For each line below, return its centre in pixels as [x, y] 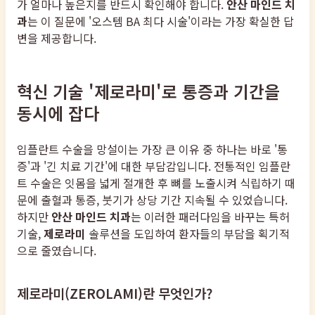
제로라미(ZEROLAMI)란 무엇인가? [115, 292]
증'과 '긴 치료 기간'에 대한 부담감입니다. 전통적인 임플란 [154, 166]
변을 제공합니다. [57, 38]
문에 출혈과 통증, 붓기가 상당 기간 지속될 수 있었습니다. [152, 199]
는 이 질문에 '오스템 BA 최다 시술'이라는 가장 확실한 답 [161, 21]
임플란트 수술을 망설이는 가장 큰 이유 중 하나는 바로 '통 [152, 149]
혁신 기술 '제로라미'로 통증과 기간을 [148, 91]
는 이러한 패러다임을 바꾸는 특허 [210, 216]
